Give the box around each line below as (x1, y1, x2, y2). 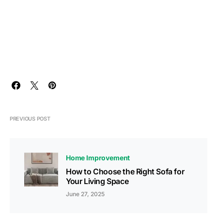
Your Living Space (66, 176, 129, 186)
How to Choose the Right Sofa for (66, 167, 185, 177)
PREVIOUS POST (10, 115, 50, 123)
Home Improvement (66, 154, 130, 162)
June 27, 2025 (66, 190, 105, 198)
